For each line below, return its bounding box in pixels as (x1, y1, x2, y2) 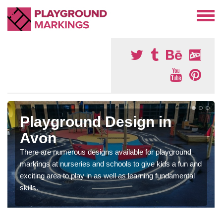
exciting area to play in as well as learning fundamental (20, 171, 195, 180)
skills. (20, 183, 38, 192)
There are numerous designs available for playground (20, 148, 191, 156)
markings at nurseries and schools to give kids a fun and (20, 160, 202, 168)
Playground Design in (20, 113, 171, 130)
